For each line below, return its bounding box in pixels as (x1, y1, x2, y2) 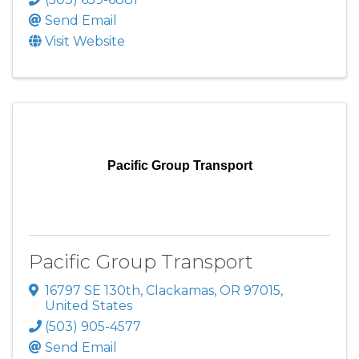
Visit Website (45, 34, 125, 50)
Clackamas (146, 283, 214, 299)
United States (45, 298, 132, 314)
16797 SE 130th (45, 283, 140, 299)
